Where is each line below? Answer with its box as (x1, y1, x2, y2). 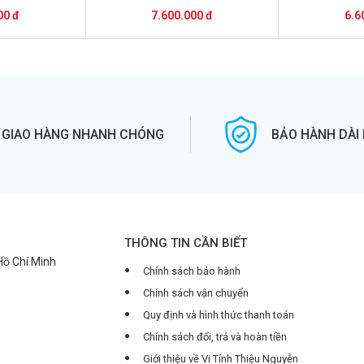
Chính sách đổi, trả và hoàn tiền (143, 331, 288, 343)
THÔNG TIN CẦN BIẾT (124, 236, 248, 250)
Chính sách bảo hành (143, 265, 241, 277)
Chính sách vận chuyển (143, 287, 249, 299)
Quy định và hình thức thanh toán (143, 309, 295, 321)
